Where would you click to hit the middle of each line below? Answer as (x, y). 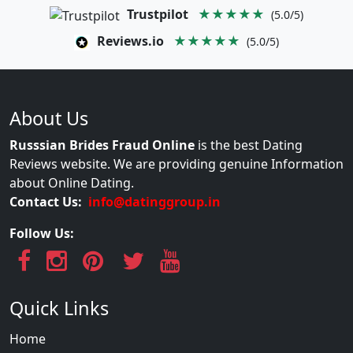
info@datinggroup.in (154, 201)
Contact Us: (47, 201)
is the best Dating (249, 145)
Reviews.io (130, 41)
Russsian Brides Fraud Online (102, 145)
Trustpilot (158, 15)
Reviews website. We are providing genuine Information (176, 163)
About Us (49, 118)
